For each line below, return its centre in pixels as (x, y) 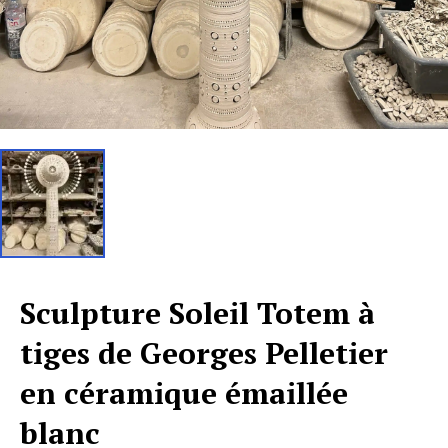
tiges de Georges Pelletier (204, 352)
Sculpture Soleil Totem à (197, 312)
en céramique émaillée (184, 392)
